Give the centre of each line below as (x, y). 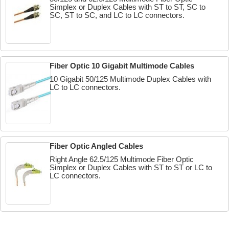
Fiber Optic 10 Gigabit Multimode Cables (122, 66)
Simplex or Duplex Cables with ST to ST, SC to (128, 7)
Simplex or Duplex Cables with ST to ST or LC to (131, 167)
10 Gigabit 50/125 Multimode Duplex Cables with (131, 79)
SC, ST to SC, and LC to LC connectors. (117, 15)
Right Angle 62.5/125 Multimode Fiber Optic (122, 159)
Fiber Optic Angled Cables (97, 146)
